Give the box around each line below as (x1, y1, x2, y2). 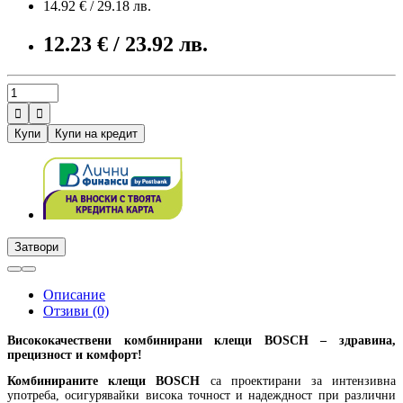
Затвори (14, 239, 58, 254)
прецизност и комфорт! (7, 347, 142, 362)
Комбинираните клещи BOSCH (7, 373, 201, 388)
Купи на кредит (55, 126, 138, 140)
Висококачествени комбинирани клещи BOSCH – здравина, (7, 333, 396, 347)
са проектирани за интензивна (210, 373, 397, 388)
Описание (43, 286, 105, 302)
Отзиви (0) (43, 302, 109, 318)
